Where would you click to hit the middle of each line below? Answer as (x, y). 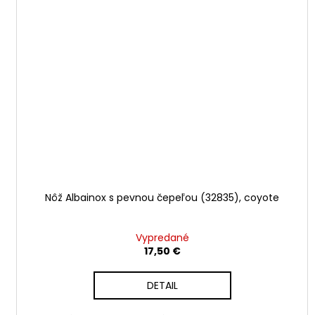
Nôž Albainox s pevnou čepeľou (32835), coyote (162, 197)
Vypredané (162, 237)
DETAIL (162, 285)
